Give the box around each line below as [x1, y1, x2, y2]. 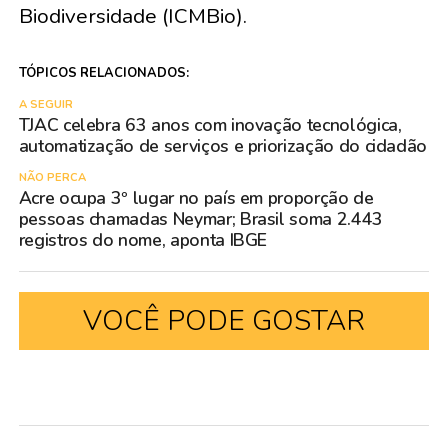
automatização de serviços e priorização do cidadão [18, 134, 428, 159]
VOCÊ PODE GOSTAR [82, 302, 365, 341]
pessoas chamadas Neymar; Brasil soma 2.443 [18, 207, 383, 232]
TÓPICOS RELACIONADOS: [18, 64, 189, 83]
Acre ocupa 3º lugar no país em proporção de [18, 186, 374, 211]
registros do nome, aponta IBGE [18, 228, 268, 253]
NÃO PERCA [18, 170, 86, 186]
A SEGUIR [18, 97, 73, 113]
